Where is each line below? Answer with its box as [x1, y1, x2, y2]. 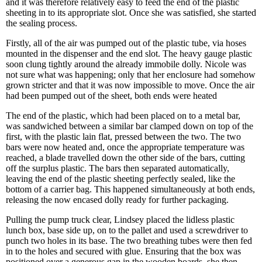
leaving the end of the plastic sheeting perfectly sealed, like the [6, 174, 235, 184]
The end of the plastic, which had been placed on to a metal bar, [6, 111, 240, 120]
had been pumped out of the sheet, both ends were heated [6, 91, 217, 101]
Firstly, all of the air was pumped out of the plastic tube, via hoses [6, 38, 246, 48]
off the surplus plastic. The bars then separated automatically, [6, 163, 229, 173]
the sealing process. [6, 18, 77, 28]
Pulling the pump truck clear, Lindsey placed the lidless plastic [6, 215, 235, 225]
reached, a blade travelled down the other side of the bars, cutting [6, 153, 245, 163]
